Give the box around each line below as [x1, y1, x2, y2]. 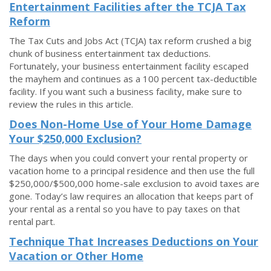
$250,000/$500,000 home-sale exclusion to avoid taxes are [9, 177, 260, 189]
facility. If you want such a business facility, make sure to [9, 85, 242, 97]
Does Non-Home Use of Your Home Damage [9, 117, 252, 131]
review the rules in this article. [9, 98, 133, 110]
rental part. [9, 215, 55, 227]
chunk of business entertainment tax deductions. [9, 47, 211, 59]
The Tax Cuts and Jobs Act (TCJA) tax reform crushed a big [9, 34, 252, 47]
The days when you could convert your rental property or [9, 152, 248, 164]
